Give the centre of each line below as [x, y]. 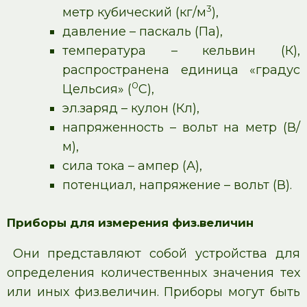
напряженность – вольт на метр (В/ [181, 127]
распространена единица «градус [181, 70]
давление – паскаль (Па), [143, 32]
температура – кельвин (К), [181, 51]
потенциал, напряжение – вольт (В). [177, 185]
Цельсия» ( [97, 89]
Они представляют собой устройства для [156, 254]
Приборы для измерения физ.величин [130, 223]
